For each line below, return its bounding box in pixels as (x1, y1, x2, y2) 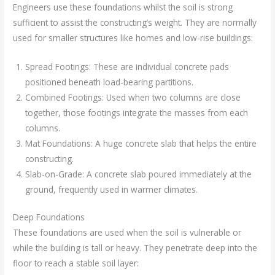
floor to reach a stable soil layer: (13, 257, 139, 269)
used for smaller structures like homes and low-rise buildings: (13, 31, 254, 44)
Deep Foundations (13, 211, 85, 223)
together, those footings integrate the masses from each (25, 106, 249, 118)
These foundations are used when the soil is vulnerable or (13, 227, 242, 239)
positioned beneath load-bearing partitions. (25, 76, 199, 88)
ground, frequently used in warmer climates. (25, 183, 198, 195)
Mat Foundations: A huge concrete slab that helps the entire (25, 137, 257, 149)
